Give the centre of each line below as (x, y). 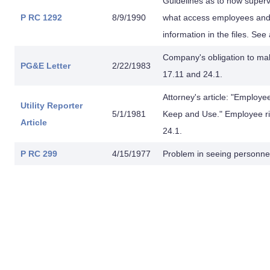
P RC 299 (39, 154)
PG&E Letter (46, 66)
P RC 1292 (41, 17)
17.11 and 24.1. (193, 74)
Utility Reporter (52, 105)
